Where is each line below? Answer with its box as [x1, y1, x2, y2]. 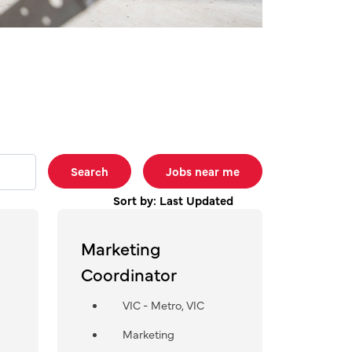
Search [71, 162, 108, 179]
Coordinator [80, 261, 177, 286]
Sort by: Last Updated [113, 191, 237, 208]
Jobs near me [166, 162, 240, 179]
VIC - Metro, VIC [122, 296, 204, 313]
